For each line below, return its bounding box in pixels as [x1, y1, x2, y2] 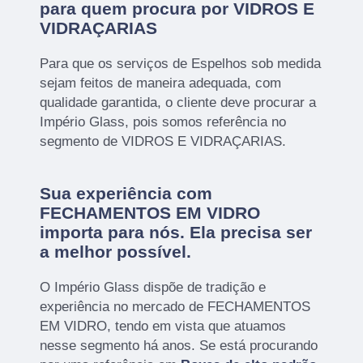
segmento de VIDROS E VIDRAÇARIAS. [40, 133, 287, 149]
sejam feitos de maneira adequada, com [40, 75, 282, 91]
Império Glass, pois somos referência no [40, 113, 287, 130]
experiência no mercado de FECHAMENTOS [40, 298, 311, 314]
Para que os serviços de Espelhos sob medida [40, 55, 322, 71]
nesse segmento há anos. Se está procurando [40, 337, 318, 353]
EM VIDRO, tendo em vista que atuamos [40, 318, 287, 334]
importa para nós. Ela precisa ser [40, 222, 313, 241]
